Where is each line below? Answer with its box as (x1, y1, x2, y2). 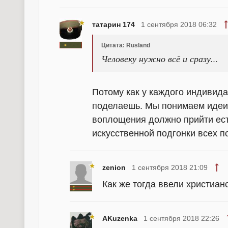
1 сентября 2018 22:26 (144, 214, 219, 222)
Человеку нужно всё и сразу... (101, 52, 218, 65)
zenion (102, 163, 126, 172)
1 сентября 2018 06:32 (141, 20, 217, 28)
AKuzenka (102, 214, 137, 222)
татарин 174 (92, 20, 135, 28)
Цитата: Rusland (101, 42, 150, 49)
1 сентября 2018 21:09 (132, 163, 208, 172)
